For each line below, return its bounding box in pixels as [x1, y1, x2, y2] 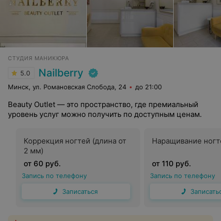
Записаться [62, 187, 98, 195]
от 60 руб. [24, 159, 61, 168]
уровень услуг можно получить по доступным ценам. [8, 110, 202, 119]
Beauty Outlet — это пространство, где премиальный [8, 100, 198, 109]
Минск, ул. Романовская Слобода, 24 [8, 83, 126, 91]
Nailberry [38, 67, 83, 79]
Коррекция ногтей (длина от [24, 136, 126, 146]
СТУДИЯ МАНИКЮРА [8, 55, 69, 62]
